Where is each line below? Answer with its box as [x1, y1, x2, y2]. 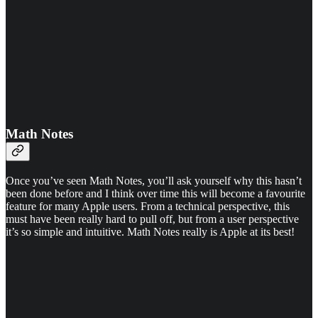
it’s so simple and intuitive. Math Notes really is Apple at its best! [6, 225, 295, 238]
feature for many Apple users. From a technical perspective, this [6, 199, 290, 212]
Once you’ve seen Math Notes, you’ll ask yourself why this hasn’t [6, 174, 302, 187]
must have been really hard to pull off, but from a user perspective [6, 212, 299, 225]
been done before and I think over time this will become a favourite [6, 187, 305, 199]
